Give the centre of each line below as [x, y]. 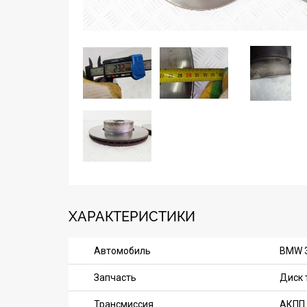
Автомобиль [122, 251]
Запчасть [115, 278]
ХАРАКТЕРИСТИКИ [132, 217]
